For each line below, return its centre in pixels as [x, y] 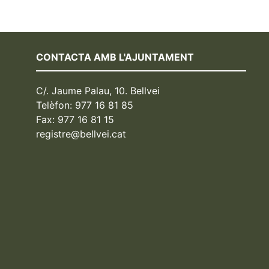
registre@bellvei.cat [81, 134]
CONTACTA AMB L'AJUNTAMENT [115, 57]
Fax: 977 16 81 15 [75, 119]
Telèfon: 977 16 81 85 [85, 105]
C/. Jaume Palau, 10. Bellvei [98, 90]
